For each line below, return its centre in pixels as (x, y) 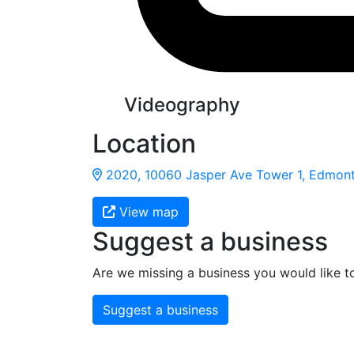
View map (147, 211)
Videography (182, 104)
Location (144, 143)
